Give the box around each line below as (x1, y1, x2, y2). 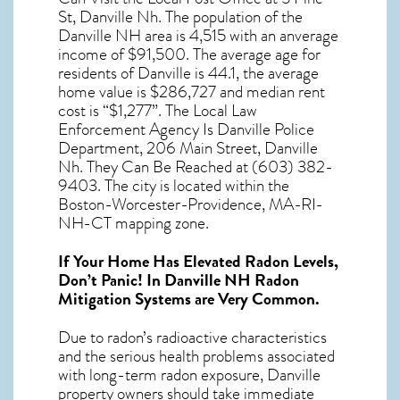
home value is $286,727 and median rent (58, 79, 325, 104)
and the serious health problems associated (58, 343, 335, 369)
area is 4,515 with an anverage (141, 22, 338, 48)
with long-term (58, 362, 161, 387)
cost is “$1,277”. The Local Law (58, 97, 257, 123)
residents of (58, 60, 137, 86)
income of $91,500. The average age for (58, 41, 321, 67)
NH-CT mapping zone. (58, 210, 209, 236)
